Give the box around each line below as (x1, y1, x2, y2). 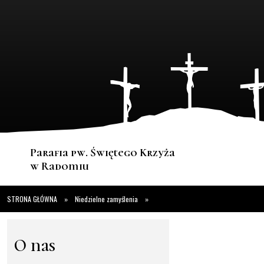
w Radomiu (30, 159, 90, 173)
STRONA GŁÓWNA (7, 194, 57, 204)
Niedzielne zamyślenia (75, 194, 138, 204)
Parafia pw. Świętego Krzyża (30, 146, 176, 159)
